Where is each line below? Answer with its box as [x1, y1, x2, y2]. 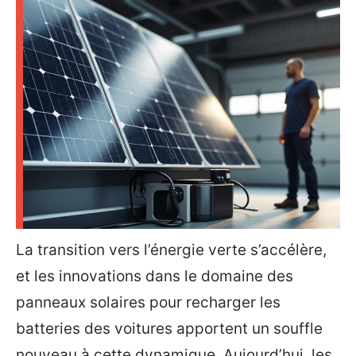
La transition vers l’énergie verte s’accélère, [16, 241, 327, 259]
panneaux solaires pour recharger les [16, 293, 281, 311]
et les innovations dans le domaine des [16, 267, 293, 285]
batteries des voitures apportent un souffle [16, 319, 323, 338]
